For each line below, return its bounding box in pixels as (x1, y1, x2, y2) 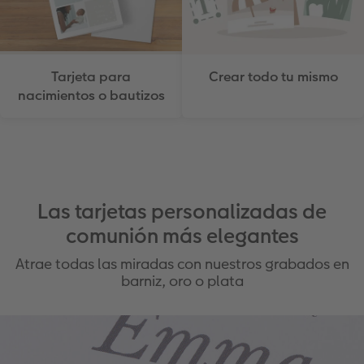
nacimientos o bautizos (17, 86, 165, 106)
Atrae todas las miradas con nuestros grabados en (15, 253, 349, 275)
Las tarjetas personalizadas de (37, 197, 327, 227)
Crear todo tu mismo (208, 67, 338, 86)
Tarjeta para (51, 67, 131, 87)
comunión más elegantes (65, 222, 299, 251)
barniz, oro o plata (120, 271, 244, 292)
